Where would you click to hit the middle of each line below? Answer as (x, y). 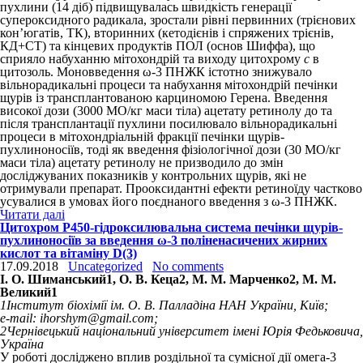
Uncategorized (105, 266)
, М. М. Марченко (237, 279)
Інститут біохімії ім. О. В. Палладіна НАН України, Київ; (167, 305)
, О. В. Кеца (146, 279)
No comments (188, 266)
